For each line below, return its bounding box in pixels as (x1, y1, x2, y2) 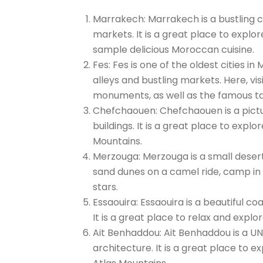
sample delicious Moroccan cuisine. (93, 43, 254, 56)
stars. (93, 180, 118, 194)
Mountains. (93, 134, 142, 148)
